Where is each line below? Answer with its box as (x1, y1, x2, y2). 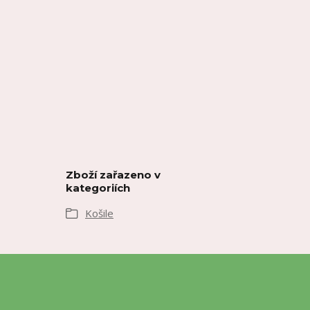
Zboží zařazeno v (66, 168, 161, 181)
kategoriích (66, 181, 130, 194)
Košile (85, 206, 113, 220)
